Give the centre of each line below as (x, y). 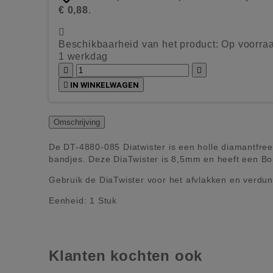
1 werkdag (83, 56)
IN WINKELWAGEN (105, 85)
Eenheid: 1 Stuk (83, 201)
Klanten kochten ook (126, 256)
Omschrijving (77, 122)
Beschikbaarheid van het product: (139, 44)
